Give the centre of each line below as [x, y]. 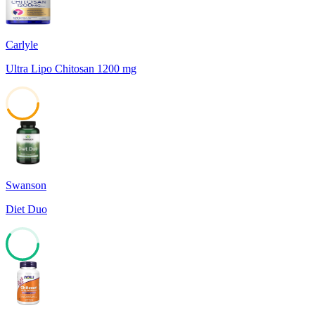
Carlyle [22, 45]
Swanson [26, 186]
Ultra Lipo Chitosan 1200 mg [71, 69]
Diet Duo [26, 210]
